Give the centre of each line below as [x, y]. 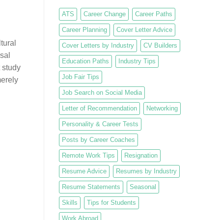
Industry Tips [137, 61]
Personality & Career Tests [100, 124]
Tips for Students [111, 202]
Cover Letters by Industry [98, 45]
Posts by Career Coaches [98, 139]
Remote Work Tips [88, 155]
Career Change [104, 14]
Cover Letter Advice [144, 29]
